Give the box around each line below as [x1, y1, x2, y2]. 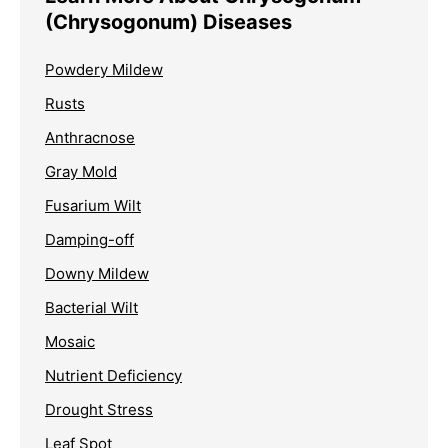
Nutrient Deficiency [45, 365, 182, 385]
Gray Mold [45, 161, 117, 181]
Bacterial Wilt [45, 297, 138, 317]
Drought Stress [45, 399, 153, 419]
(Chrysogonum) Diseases [45, 9, 292, 34]
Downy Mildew [45, 263, 149, 283]
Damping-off [45, 229, 134, 249]
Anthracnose [45, 127, 135, 147]
